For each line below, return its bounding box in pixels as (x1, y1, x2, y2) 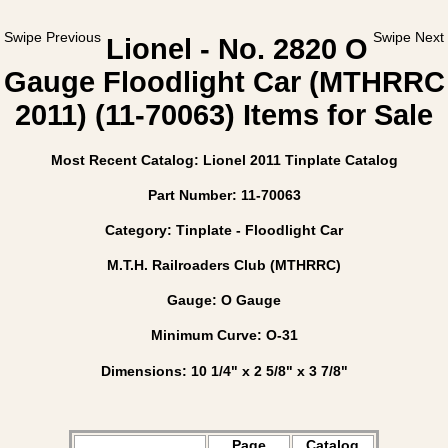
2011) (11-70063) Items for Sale (15, 99, 433, 132)
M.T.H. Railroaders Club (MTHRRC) (107, 257, 341, 274)
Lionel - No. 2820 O (106, 33, 368, 66)
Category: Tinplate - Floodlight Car (105, 222, 343, 238)
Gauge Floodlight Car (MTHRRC (3, 66, 445, 99)
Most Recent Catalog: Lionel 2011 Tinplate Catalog (50, 151, 398, 168)
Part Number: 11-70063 (147, 186, 301, 203)
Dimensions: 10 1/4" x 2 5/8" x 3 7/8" (100, 362, 348, 379)
